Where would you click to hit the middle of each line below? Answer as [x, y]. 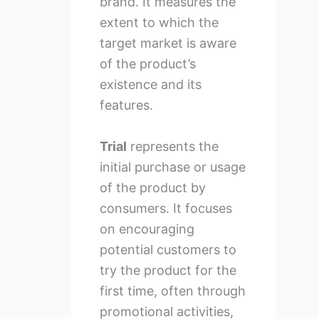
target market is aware [168, 43]
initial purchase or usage [172, 167]
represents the [172, 146]
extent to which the [159, 23]
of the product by [152, 188]
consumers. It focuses [166, 208]
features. [126, 105]
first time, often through [172, 291]
